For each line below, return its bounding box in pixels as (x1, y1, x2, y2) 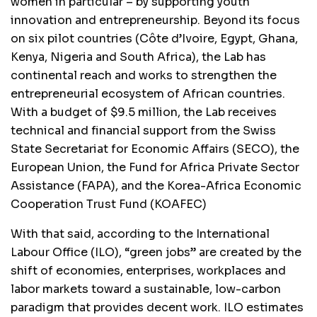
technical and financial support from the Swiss (11, 122, 276, 138)
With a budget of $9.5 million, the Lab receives (11, 104, 277, 120)
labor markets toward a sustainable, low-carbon (11, 281, 281, 296)
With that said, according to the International (11, 226, 270, 241)
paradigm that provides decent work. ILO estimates (11, 299, 304, 315)
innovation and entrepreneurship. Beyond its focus (11, 12, 300, 28)
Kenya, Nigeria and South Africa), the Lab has (11, 49, 266, 64)
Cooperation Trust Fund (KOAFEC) (11, 196, 207, 212)
